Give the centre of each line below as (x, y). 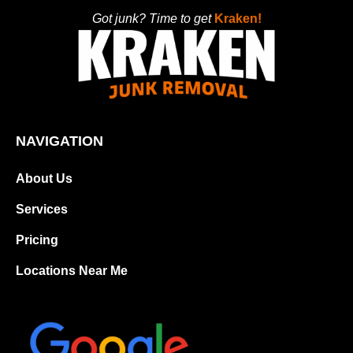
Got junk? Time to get (153, 19)
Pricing (37, 240)
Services (42, 209)
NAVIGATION (59, 141)
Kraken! (238, 19)
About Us (44, 178)
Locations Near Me (72, 270)
